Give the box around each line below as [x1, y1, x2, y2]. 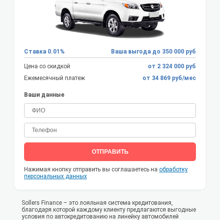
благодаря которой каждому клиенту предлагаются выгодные [22, 206, 196, 214]
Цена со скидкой [24, 63, 70, 70]
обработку [159, 166, 188, 173]
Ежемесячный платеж [24, 75, 85, 82]
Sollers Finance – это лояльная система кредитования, [22, 199, 173, 207]
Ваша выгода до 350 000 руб [111, 48, 196, 55]
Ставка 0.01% [24, 48, 65, 55]
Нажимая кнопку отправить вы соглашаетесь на [24, 166, 159, 173]
